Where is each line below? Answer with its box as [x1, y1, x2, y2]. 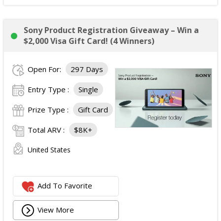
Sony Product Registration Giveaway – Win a [24, 25, 199, 36]
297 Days [71, 64, 103, 74]
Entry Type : [28, 84, 71, 94]
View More [37, 204, 74, 215]
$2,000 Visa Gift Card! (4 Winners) [24, 36, 154, 46]
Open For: [28, 64, 63, 74]
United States [28, 145, 71, 154]
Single [78, 84, 98, 94]
